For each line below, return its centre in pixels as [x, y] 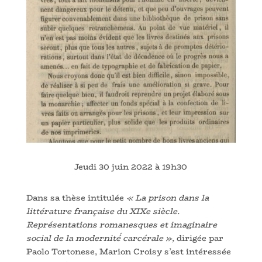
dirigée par [200, 238]
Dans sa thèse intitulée [75, 197]
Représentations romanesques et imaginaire [121, 224]
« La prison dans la [166, 197]
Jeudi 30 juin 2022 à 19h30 [131, 166]
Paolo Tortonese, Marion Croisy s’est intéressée [128, 251]
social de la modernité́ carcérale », [101, 238]
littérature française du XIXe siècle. [103, 211]
